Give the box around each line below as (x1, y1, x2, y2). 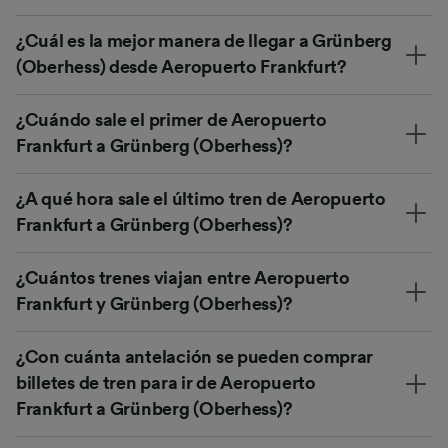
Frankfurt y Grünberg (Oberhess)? (16, 295, 293, 314)
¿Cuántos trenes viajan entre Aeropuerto (16, 269, 350, 288)
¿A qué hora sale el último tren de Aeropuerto (16, 190, 386, 209)
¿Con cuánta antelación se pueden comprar (16, 348, 374, 367)
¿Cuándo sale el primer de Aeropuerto (16, 111, 327, 130)
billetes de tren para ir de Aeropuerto (16, 374, 316, 393)
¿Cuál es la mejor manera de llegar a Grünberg (16, 32, 392, 51)
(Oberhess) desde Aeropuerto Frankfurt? (16, 58, 347, 77)
